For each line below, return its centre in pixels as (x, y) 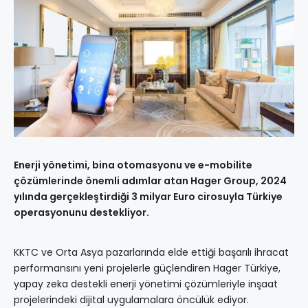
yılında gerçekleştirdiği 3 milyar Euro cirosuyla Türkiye (148, 197)
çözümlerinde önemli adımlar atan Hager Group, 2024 (150, 181)
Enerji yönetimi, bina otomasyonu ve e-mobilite (133, 165)
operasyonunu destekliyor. (81, 213)
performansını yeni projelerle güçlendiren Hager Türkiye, (147, 268)
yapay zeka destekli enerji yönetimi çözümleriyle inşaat (146, 284)
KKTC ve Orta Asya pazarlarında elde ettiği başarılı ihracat (151, 253)
